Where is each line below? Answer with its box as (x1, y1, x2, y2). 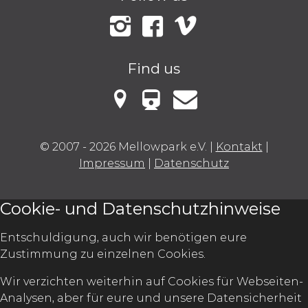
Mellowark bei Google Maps (118, 113, 280, 126)
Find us (128, 59, 180, 77)
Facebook (151, 40, 208, 54)
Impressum (79, 156, 145, 170)
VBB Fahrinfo (161, 91, 239, 104)
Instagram (118, 40, 179, 54)
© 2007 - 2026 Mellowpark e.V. (39, 140, 207, 153)
